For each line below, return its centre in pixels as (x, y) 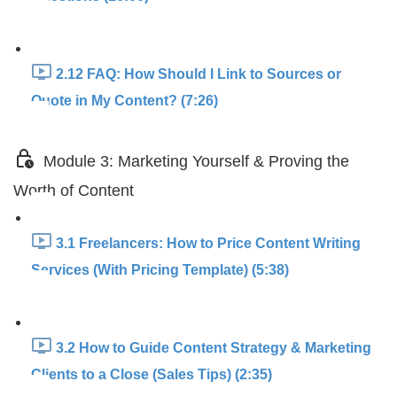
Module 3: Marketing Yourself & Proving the (196, 162)
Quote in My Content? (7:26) (125, 101)
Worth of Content (74, 191)
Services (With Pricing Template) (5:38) (160, 270)
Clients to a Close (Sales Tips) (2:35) (152, 374)
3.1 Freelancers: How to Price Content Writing (208, 244)
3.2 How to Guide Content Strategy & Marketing (214, 348)
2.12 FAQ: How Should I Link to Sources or (198, 74)
